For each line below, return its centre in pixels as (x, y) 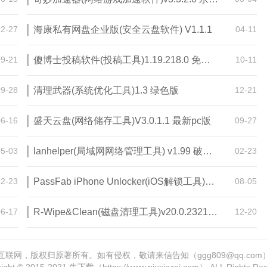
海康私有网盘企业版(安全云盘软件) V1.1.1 (123, 30)
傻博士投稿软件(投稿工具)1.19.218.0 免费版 (206, 60)
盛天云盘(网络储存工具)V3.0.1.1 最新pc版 (122, 121)
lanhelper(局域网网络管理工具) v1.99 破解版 (207, 151)
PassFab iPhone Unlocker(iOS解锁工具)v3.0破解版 (210, 181)
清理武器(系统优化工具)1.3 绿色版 (106, 90)
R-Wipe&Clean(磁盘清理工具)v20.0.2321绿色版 (213, 212)
